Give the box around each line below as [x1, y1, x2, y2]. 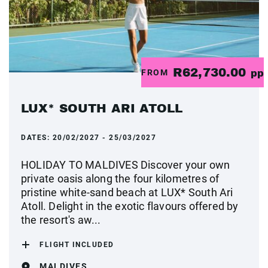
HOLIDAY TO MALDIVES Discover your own [21, 159, 230, 171]
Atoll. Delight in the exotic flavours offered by [21, 200, 239, 212]
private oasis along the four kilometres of [21, 172, 220, 185]
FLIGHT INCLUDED [39, 240, 114, 249]
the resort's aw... [21, 214, 101, 226]
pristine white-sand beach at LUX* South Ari [21, 186, 233, 199]
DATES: [21, 133, 53, 142]
